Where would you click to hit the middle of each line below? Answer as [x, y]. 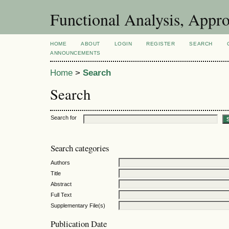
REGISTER [161, 44]
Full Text [61, 194]
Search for [64, 117]
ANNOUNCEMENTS [75, 53]
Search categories [80, 148]
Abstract [61, 184]
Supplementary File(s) [78, 205]
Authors [60, 162]
